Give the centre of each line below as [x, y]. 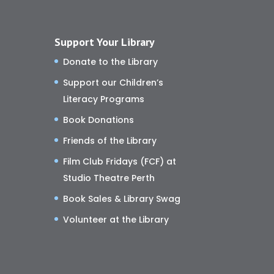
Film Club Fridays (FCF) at [120, 161]
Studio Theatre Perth [109, 178]
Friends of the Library [110, 140]
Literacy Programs [104, 99]
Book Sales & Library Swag [122, 198]
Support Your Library [105, 42]
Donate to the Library [111, 61]
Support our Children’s [113, 82]
